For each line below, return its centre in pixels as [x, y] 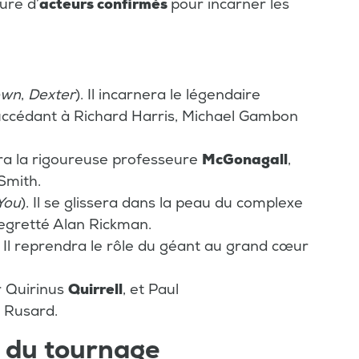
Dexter [52, 95]
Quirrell [95, 290]
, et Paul [151, 290]
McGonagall [245, 160]
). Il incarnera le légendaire [168, 95]
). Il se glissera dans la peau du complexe [162, 204]
